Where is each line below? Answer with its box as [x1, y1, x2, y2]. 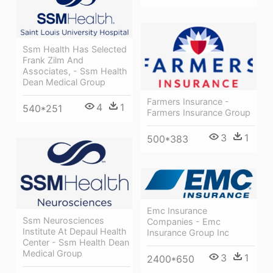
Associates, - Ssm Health [23, 66, 127, 77]
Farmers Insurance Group [147, 107, 250, 118]
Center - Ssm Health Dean [23, 237, 129, 248]
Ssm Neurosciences [23, 215, 104, 226]
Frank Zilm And [23, 55, 83, 66]
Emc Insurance [147, 205, 207, 216]
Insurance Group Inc [147, 227, 229, 238]
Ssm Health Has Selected [23, 44, 127, 55]
